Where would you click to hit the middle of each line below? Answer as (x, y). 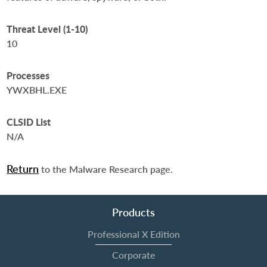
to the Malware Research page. (106, 169)
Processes (28, 75)
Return (23, 169)
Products (133, 212)
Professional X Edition (133, 234)
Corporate (133, 255)
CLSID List (29, 122)
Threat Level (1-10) (47, 29)
